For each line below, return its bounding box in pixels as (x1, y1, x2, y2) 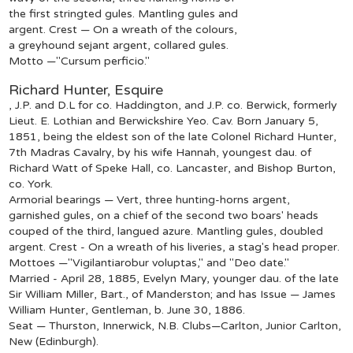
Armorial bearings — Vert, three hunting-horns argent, (9, 192, 291, 206)
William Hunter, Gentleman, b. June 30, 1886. (9, 303, 246, 317)
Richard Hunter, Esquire (9, 80, 164, 98)
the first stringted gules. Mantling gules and (9, 6, 239, 20)
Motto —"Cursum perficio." (9, 54, 150, 68)
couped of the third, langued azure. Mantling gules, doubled (9, 224, 324, 238)
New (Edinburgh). (9, 334, 99, 348)
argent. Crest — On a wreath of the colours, (9, 22, 238, 36)
